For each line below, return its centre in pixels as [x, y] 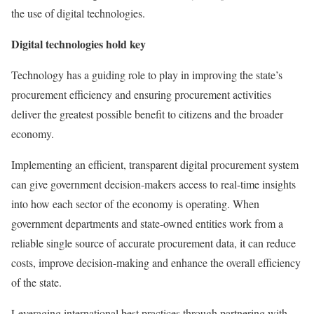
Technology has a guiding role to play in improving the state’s [147, 75]
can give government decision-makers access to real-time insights [153, 184]
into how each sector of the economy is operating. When [135, 204]
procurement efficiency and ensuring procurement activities [141, 94]
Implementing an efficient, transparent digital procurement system [155, 164]
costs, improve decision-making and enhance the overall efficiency [156, 262]
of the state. [38, 282]
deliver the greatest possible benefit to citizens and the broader [147, 114]
